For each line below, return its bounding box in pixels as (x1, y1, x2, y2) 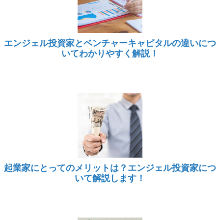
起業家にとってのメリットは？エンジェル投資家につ (4, 161, 216, 174)
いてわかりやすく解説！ (61, 47, 159, 59)
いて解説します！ (75, 171, 145, 184)
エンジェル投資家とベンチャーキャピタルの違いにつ (4, 36, 216, 49)
